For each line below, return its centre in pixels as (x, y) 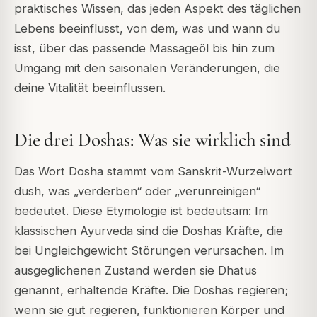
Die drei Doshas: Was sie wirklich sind (152, 140)
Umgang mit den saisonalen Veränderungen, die (147, 68)
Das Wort (41, 171)
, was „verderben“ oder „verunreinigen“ (151, 191)
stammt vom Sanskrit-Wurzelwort (198, 171)
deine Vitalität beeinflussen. (90, 88)
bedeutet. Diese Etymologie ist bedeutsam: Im (141, 211)
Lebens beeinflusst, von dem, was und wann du (147, 29)
